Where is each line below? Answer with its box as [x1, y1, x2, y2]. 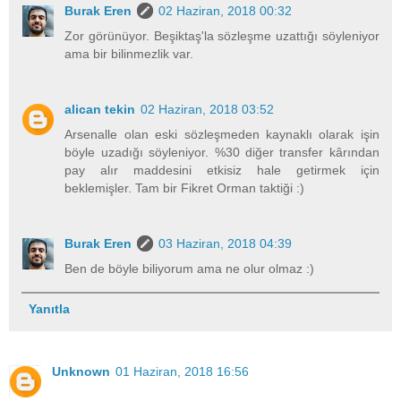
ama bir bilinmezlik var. [64, 46, 194, 61]
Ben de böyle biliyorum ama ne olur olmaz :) [64, 260, 315, 276]
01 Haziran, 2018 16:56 [115, 364, 249, 380]
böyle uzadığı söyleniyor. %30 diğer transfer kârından [64, 144, 380, 159]
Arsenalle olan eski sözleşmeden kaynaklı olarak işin [64, 126, 380, 141]
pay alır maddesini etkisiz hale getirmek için [64, 162, 380, 177]
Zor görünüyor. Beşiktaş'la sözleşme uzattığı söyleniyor [64, 28, 380, 43]
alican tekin [64, 101, 136, 116]
